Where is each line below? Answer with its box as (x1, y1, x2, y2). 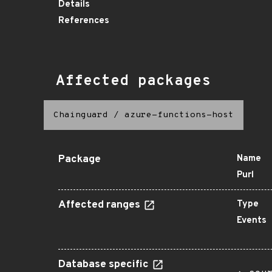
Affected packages (56, 72, 211, 90)
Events (237, 215, 267, 226)
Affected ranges (58, 199, 143, 212)
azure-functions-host (124, 110, 234, 120)
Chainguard (53, 110, 108, 120)
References (58, 15, 109, 27)
